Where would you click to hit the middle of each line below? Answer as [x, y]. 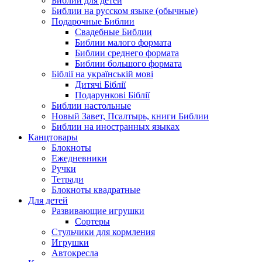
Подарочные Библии [93, 22]
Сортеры [92, 222]
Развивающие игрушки [98, 211]
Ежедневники [79, 158]
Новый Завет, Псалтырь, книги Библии [130, 116]
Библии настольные [91, 106]
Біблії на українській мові [102, 74]
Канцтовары [53, 137]
